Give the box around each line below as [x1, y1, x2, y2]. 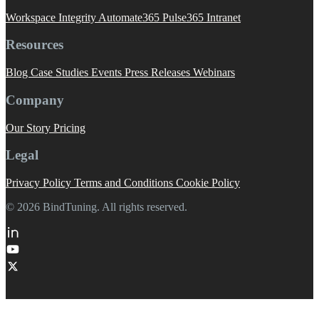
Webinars [193, 66, 235, 79]
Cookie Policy [176, 177, 240, 189]
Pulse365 [162, 11, 206, 23]
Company [6, 92, 64, 108]
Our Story [6, 121, 53, 134]
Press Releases [125, 66, 193, 79]
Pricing [53, 121, 85, 134]
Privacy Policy [6, 177, 74, 189]
